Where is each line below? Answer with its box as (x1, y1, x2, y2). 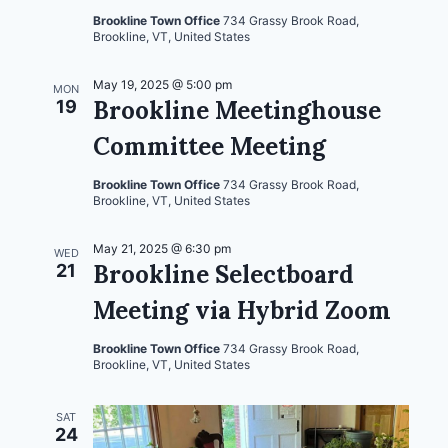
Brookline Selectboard (93, 258, 354, 290)
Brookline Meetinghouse (93, 94, 381, 126)
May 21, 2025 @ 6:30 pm (93, 240, 231, 256)
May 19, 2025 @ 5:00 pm (93, 76, 232, 92)
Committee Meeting (93, 130, 326, 162)
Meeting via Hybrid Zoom (93, 294, 391, 326)
